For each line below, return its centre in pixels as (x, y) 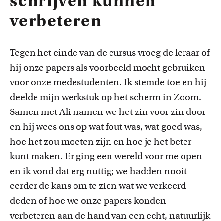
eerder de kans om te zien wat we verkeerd (98, 186)
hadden (147, 171)
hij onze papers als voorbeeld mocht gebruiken (108, 67)
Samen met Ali (41, 112)
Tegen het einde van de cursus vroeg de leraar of (110, 53)
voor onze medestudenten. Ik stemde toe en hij (108, 82)
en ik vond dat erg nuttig (61, 171)
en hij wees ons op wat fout (67, 127)
